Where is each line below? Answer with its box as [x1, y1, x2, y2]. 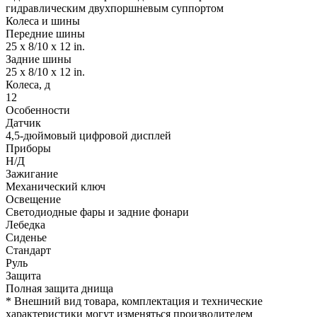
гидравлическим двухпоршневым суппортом [6, 1, 224, 14]
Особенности [6, 103, 70, 116]
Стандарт [6, 243, 51, 256]
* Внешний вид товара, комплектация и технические [6, 294, 263, 307]
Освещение [6, 192, 61, 205]
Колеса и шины [6, 14, 80, 27]
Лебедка [6, 218, 45, 231]
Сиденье [6, 231, 47, 243]
